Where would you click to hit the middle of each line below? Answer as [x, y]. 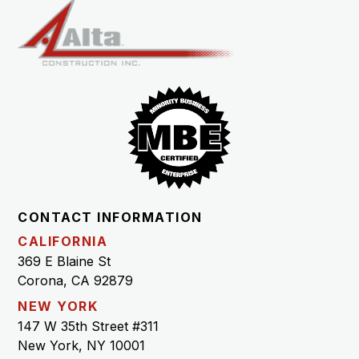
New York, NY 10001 [81, 345]
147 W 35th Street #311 [88, 326]
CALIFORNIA [63, 241]
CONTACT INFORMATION [110, 217]
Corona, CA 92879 [75, 280]
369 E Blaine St [64, 261]
